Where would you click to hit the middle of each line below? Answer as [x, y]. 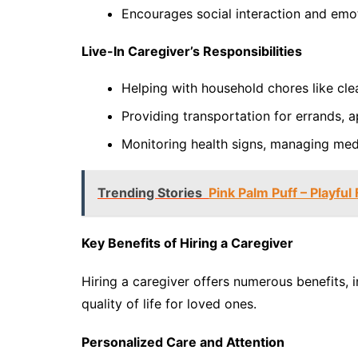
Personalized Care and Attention [183, 342]
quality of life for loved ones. [169, 304]
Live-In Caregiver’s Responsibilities [192, 52]
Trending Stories [150, 193]
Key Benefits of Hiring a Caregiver [187, 243]
